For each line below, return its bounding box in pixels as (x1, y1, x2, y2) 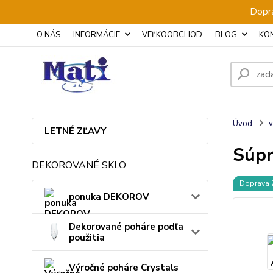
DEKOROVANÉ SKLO (32, 158, 126, 172)
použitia (69, 232, 105, 244)
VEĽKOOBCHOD (142, 29, 202, 40)
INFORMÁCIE (73, 29, 120, 40)
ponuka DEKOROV (69, 191, 149, 203)
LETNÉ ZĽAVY (44, 125, 107, 137)
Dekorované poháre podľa (69, 221, 183, 233)
